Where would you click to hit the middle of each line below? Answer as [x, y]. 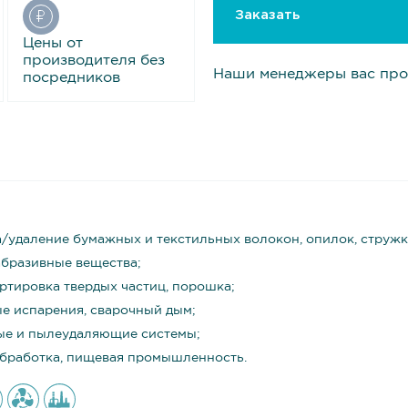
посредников [72, 78]
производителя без [94, 61]
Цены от [53, 43]
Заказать [267, 15]
